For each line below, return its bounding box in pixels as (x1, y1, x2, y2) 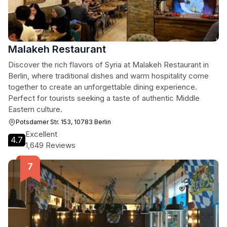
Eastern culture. (8, 104, 62, 114)
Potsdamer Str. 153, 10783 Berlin (16, 118, 111, 126)
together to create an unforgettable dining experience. (8, 82, 197, 92)
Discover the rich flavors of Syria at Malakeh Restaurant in (8, 60, 209, 69)
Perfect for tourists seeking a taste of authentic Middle (8, 93, 200, 103)
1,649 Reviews (25, 140, 75, 150)
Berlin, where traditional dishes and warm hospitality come (8, 71, 209, 81)
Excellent (25, 129, 57, 139)
